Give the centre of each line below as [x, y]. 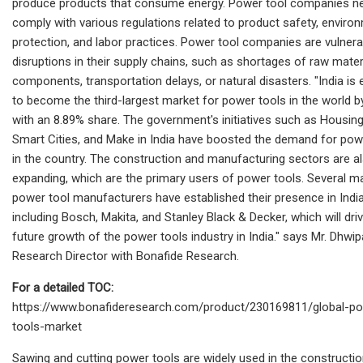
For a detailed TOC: [63, 287]
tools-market [47, 326]
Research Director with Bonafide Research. [126, 256]
